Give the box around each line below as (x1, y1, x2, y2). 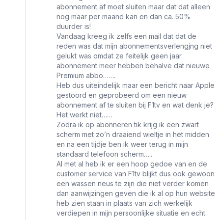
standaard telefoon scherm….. (56, 150, 152, 159)
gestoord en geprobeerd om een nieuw (56, 91, 187, 100)
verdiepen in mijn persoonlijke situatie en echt (56, 209, 205, 218)
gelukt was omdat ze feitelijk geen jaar (56, 52, 182, 60)
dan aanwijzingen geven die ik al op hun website (56, 189, 215, 198)
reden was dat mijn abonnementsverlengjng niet (56, 42, 212, 51)
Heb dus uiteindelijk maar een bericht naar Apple (56, 81, 215, 90)
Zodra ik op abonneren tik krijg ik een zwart (56, 120, 199, 129)
